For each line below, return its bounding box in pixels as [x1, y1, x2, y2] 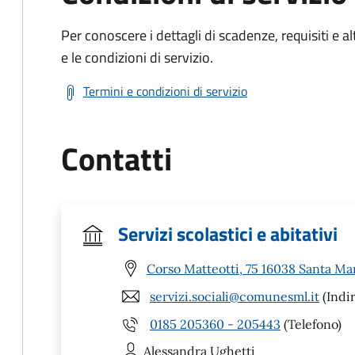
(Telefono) [281, 315, 342, 332]
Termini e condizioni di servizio [83, 82, 247, 101]
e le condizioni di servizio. [61, 47, 213, 68]
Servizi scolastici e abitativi [118, 219, 338, 248]
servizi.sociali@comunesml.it [150, 288, 319, 304]
